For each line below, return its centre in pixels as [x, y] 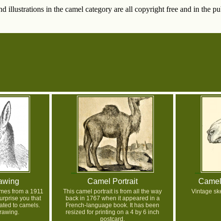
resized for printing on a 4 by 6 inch [112, 212]
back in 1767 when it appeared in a [112, 199]
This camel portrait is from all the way [112, 192]
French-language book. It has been [112, 205]
